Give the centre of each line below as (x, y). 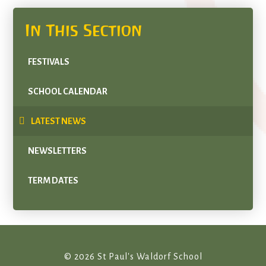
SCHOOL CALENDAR (68, 91)
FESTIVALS (49, 62)
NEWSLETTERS (58, 151)
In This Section (84, 30)
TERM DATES (53, 180)
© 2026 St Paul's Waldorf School (133, 256)
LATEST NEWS (59, 121)
